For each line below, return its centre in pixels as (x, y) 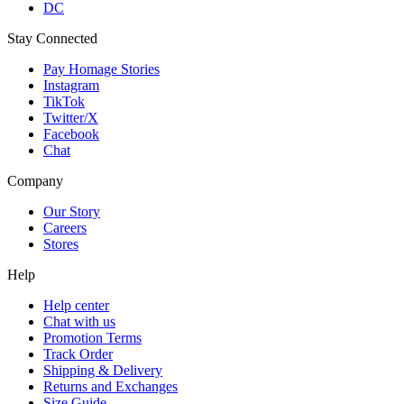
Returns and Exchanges (110, 386)
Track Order (78, 353)
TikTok (64, 101)
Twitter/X (71, 117)
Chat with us (79, 321)
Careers (65, 227)
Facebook (71, 133)
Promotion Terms (92, 337)
